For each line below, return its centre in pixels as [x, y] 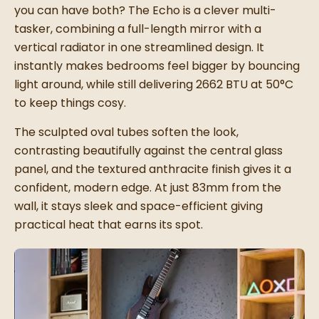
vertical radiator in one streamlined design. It [139, 48]
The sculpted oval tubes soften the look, [126, 132]
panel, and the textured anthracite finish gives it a [153, 169]
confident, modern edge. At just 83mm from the [148, 188]
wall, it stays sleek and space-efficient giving [138, 206]
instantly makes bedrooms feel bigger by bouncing [157, 66]
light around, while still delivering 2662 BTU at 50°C [154, 85]
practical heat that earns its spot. [109, 225]
